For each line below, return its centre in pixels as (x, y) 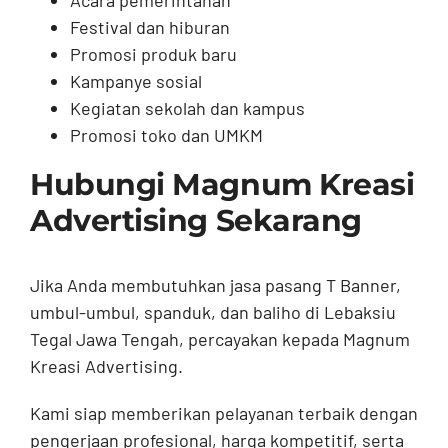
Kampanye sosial (135, 81)
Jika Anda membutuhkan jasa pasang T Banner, (215, 285)
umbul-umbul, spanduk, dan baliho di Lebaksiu (212, 312)
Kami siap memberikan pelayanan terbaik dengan (223, 413)
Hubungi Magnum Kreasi (222, 185)
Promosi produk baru (153, 54)
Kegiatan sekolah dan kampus (187, 108)
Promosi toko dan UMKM (166, 135)
